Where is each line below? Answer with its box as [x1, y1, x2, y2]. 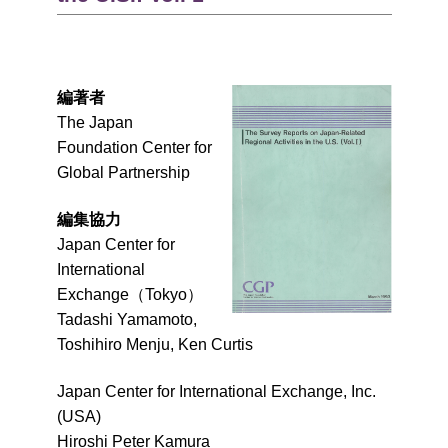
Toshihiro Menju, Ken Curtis [56, 336, 253, 353]
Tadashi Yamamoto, [56, 311, 197, 328]
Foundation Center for [56, 139, 212, 156]
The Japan [56, 114, 133, 131]
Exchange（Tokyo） [56, 286, 203, 303]
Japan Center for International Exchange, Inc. [56, 383, 376, 400]
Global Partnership [56, 164, 190, 181]
